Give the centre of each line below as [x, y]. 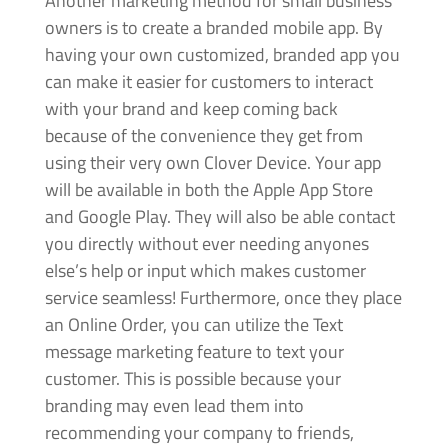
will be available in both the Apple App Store [208, 189]
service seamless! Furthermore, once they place [223, 297]
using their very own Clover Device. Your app [212, 162]
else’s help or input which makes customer [205, 270]
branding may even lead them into [174, 405]
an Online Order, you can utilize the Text [193, 324]
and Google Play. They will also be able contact [219, 216]
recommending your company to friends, [199, 432]
